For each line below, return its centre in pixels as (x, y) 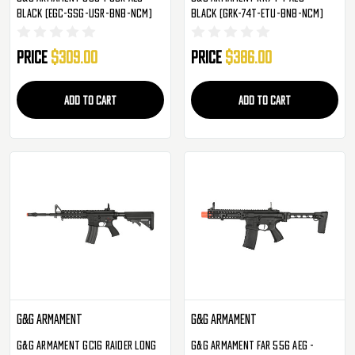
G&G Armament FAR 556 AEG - (253, 344)
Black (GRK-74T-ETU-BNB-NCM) (258, 13)
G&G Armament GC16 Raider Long (87, 344)
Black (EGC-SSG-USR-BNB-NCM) (84, 13)
